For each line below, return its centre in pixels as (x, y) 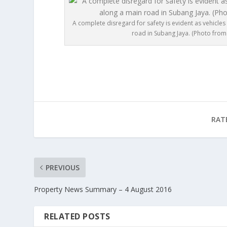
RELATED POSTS (77, 216)
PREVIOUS (63, 167)
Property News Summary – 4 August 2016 (103, 189)
